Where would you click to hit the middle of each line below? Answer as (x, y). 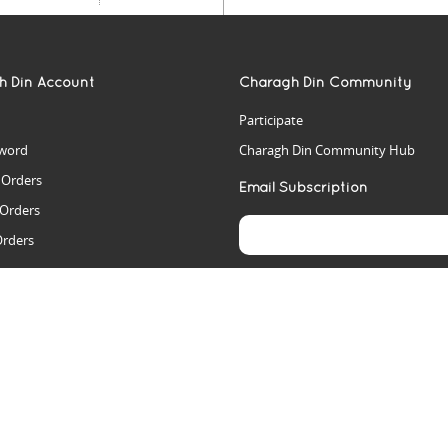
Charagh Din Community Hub (327, 149)
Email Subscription (303, 186)
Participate (271, 119)
